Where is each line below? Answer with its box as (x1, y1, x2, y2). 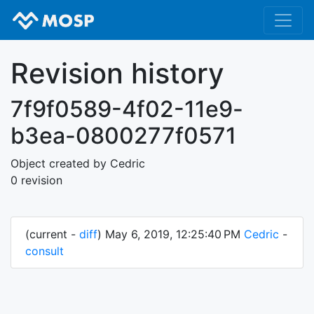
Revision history (11, 56, 224, 91)
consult (25, 244, 64, 259)
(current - (25, 227, 79, 242)
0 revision (11, 173, 62, 188)
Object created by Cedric (11, 156, 145, 171)
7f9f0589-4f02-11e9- (11, 95, 243, 123)
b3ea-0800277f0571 (11, 122, 236, 150)
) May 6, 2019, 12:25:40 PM (97, 227, 244, 242)
